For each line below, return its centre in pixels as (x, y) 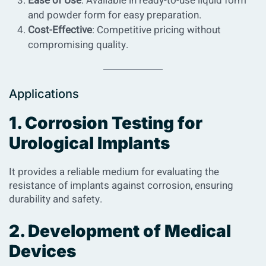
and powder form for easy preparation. (115, 15)
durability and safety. (56, 199)
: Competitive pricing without (156, 30)
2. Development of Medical (120, 231)
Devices (42, 251)
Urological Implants (89, 143)
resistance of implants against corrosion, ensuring (121, 185)
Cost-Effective (60, 30)
